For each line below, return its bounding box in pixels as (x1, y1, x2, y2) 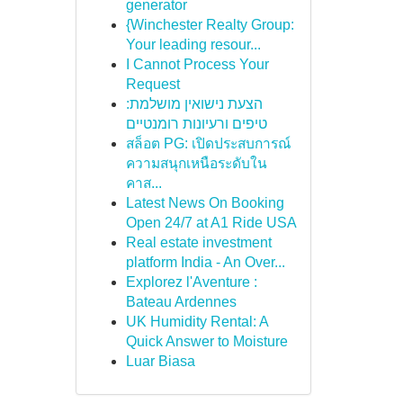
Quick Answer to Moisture (125, 334, 288, 349)
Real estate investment (125, 235, 272, 250)
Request (125, 76, 180, 92)
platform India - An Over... (125, 255, 285, 270)
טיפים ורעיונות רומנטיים (125, 116, 267, 131)
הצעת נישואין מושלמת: (125, 96, 263, 112)
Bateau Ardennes (125, 294, 237, 309)
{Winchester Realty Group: (125, 17, 294, 32)
